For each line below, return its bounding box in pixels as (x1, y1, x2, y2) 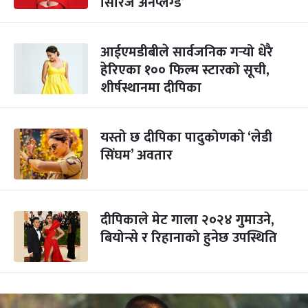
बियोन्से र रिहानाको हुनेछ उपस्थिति (100, 226, 277, 250)
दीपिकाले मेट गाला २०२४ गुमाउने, (100, 208, 274, 232)
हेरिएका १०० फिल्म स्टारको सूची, (100, 58, 269, 82)
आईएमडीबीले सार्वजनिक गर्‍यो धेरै (100, 41, 273, 64)
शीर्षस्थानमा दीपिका (100, 76, 201, 100)
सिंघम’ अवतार (100, 144, 173, 167)
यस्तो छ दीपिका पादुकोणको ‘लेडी (100, 126, 272, 149)
